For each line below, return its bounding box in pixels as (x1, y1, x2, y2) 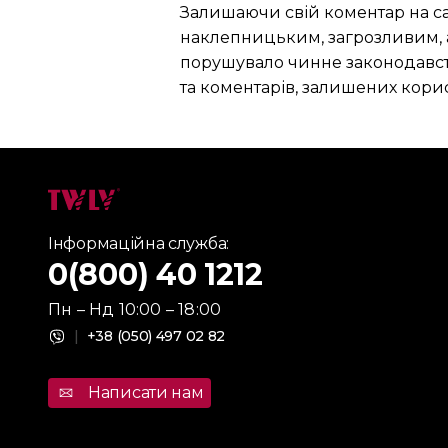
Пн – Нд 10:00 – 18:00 (48, 300, 222, 319)
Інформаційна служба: (48, 234, 229, 253)
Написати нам (88, 383, 204, 402)
